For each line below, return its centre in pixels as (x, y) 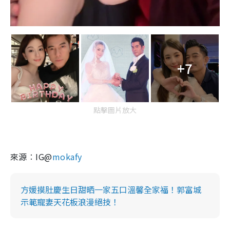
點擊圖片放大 (115, 110)
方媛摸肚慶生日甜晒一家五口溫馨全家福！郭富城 (111, 189)
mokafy (67, 156)
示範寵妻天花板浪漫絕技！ (70, 202)
